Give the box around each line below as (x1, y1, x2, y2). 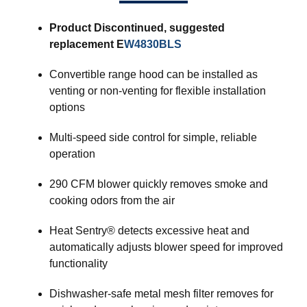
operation (49, 148, 95, 160)
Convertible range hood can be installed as (49, 69, 258, 81)
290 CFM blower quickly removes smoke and (49, 178, 268, 191)
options (49, 101, 85, 114)
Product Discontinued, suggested (49, 22, 225, 34)
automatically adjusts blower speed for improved (49, 241, 283, 254)
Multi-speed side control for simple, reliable (49, 132, 257, 144)
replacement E (49, 38, 124, 51)
